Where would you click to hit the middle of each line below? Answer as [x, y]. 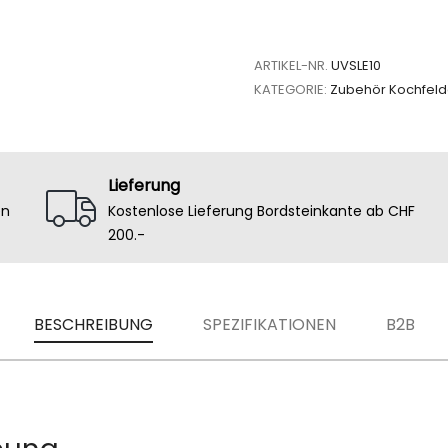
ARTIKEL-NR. [291, 65]
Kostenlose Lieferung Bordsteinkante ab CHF [261, 211]
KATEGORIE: [290, 89]
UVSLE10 [356, 65]
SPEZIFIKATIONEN [269, 324]
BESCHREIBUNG [93, 324]
